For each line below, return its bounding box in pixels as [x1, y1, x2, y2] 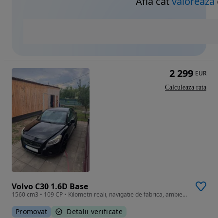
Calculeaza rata [165, 84, 206, 91]
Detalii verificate [67, 207, 123, 217]
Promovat [16, 207, 48, 217]
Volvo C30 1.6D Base [12, 181, 88, 192]
